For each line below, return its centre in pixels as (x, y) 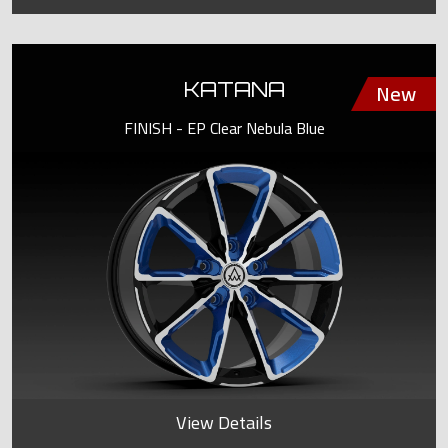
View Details (224, 423)
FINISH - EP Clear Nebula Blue (224, 127)
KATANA (234, 88)
